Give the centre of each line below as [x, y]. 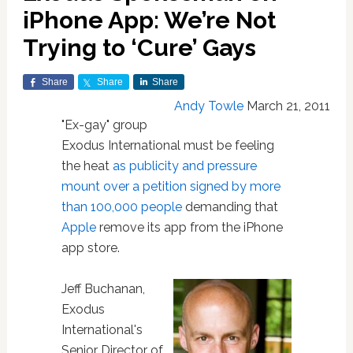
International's [102, 330]
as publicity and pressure [184, 166]
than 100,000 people [121, 207]
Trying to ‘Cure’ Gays [139, 48]
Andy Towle [209, 106]
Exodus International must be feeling [167, 145]
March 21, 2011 [289, 106]
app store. [90, 248]
